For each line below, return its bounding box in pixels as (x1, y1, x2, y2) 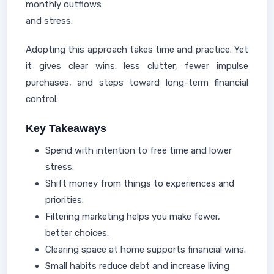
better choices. (45, 228, 109, 239)
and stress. (26, 15, 73, 26)
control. (26, 94, 58, 105)
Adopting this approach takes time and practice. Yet (26, 44, 248, 55)
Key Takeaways (26, 122, 106, 135)
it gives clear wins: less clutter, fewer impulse (26, 61, 248, 72)
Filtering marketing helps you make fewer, (45, 211, 220, 222)
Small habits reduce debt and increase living (45, 261, 229, 272)
